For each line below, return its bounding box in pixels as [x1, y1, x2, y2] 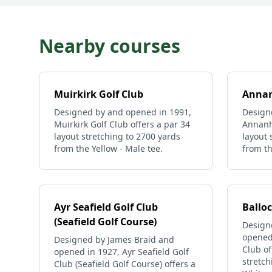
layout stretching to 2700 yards [54, 131, 180, 142]
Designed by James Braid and [54, 234, 174, 245]
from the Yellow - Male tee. [54, 143, 163, 154]
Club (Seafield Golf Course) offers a [54, 258, 195, 270]
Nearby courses [39, 33, 180, 58]
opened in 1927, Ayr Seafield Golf [54, 246, 189, 257]
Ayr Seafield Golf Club [54, 200, 158, 214]
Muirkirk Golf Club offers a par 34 [54, 118, 190, 130]
